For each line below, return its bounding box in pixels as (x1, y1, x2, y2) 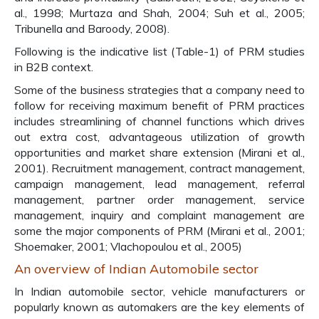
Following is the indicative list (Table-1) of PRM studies (14, 44, 305, 58)
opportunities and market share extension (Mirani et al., (14, 145, 305, 159)
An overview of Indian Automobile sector (14, 261, 258, 277)
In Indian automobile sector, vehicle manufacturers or (14, 284, 305, 298)
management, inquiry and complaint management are (14, 208, 305, 222)
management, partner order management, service (14, 192, 305, 206)
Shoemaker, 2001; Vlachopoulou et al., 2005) (14, 239, 242, 253)
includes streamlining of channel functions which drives (14, 114, 305, 128)
